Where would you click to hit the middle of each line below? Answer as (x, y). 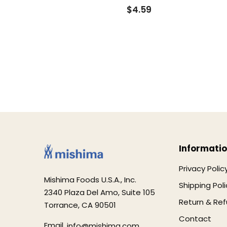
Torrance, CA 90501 (80, 205)
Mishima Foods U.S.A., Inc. (90, 180)
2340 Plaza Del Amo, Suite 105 (100, 192)
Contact (195, 219)
